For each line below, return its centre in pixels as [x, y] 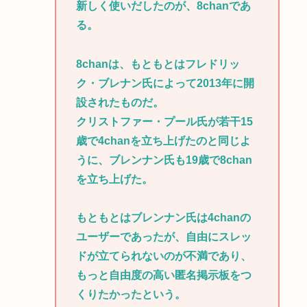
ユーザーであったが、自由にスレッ [163, 237]
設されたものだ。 [120, 102]
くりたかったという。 [131, 295]
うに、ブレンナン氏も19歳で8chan [164, 160]
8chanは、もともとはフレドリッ [158, 64]
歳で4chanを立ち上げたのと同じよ [163, 140]
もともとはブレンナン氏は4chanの [163, 218]
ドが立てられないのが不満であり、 [163, 256]
